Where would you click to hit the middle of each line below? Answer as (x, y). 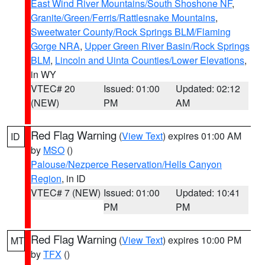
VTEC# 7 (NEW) (66, 193)
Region (46, 178)
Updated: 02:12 (208, 88)
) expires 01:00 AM (202, 136)
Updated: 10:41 (208, 193)
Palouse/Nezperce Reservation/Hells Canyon (126, 164)
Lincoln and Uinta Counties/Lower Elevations (150, 60)
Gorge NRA (55, 46)
